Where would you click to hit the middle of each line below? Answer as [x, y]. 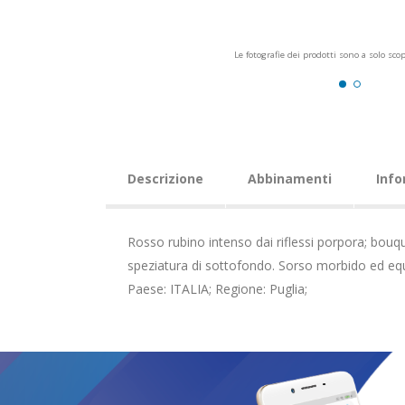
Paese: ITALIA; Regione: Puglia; [217, 289]
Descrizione [165, 179]
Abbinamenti [290, 179]
